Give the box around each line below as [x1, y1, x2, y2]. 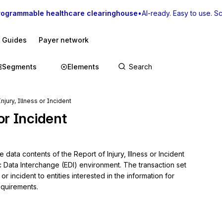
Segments [2, 62, 37, 71]
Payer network [39, 36, 89, 44]
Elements [67, 62, 99, 71]
